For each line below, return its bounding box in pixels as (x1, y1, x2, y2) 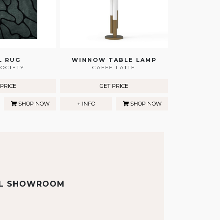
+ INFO (77, 100, 95, 108)
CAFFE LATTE (92, 64, 136, 71)
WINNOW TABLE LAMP (71, 56, 157, 64)
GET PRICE (100, 82, 128, 90)
